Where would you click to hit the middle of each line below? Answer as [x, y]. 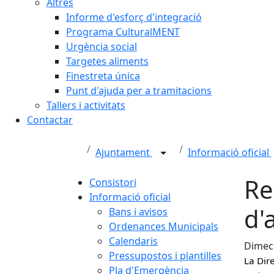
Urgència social [102, 46]
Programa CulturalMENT [123, 32]
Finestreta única [103, 76]
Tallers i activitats [86, 105]
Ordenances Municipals [164, 226]
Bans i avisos [138, 212]
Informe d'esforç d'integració [134, 17]
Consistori [113, 182]
